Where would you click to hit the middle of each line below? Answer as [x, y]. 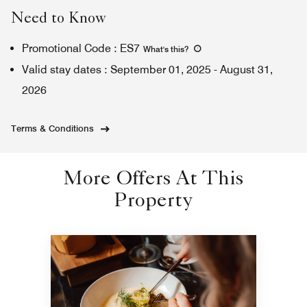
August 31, [246, 70]
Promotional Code [66, 48]
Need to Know [59, 20]
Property [153, 202]
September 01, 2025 [161, 70]
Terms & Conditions [52, 128]
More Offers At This [153, 180]
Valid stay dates [62, 70]
